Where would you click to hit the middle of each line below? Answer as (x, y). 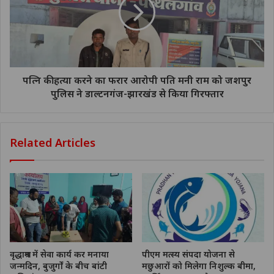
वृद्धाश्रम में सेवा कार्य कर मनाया (59, 254)
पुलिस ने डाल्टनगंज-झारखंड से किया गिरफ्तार (137, 94)
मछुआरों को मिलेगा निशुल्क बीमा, (199, 266)
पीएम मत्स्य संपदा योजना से (188, 254)
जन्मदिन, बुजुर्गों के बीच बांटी (58, 266)
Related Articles (53, 143)
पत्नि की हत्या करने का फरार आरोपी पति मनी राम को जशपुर (137, 80)
